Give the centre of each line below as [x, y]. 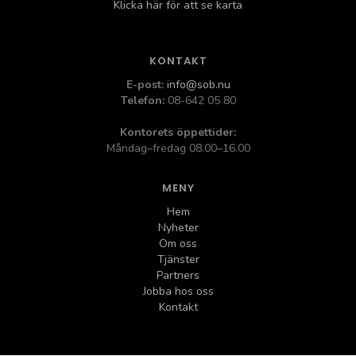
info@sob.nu [198, 84]
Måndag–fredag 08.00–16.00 [178, 148]
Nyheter [178, 227]
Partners [178, 275]
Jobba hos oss [178, 291]
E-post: [145, 84]
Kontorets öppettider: [178, 132]
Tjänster [178, 259]
